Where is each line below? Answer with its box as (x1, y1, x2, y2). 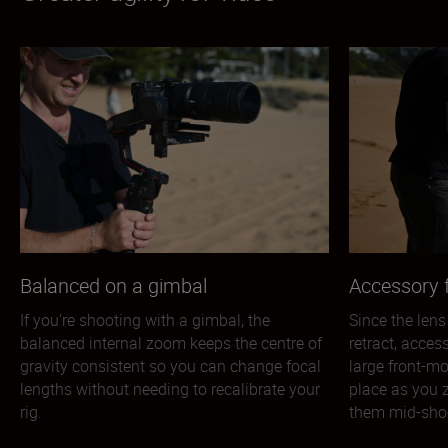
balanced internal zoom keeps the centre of (20, 332, 322, 355)
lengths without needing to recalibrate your (20, 378, 320, 401)
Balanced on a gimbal (20, 272, 207, 300)
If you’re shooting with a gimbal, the (20, 309, 270, 332)
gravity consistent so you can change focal (20, 355, 321, 378)
